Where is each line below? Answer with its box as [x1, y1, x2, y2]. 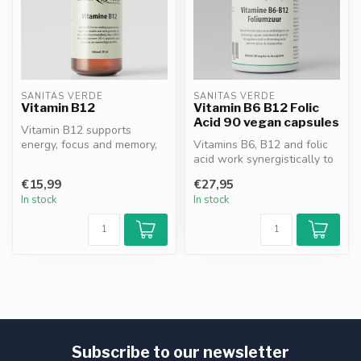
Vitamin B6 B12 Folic [193, 100, 319, 115]
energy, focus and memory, [21, 137, 157, 152]
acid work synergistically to [193, 151, 334, 167]
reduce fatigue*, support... [193, 166, 325, 181]
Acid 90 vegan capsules [193, 114, 339, 130]
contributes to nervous [21, 151, 137, 167]
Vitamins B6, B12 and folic [193, 137, 328, 152]
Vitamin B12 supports [21, 122, 131, 138]
